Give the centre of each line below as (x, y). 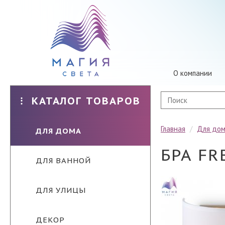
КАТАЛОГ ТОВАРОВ (86, 101)
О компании (193, 73)
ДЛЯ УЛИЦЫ (61, 190)
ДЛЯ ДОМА (59, 131)
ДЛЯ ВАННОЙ (63, 160)
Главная (173, 129)
